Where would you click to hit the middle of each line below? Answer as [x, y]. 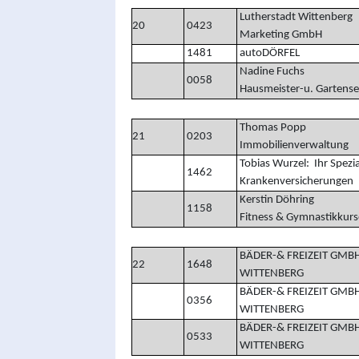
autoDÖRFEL [268, 53]
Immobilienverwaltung [292, 145]
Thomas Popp [271, 127]
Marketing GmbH [279, 34]
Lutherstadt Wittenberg [294, 17]
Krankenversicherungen [295, 181]
